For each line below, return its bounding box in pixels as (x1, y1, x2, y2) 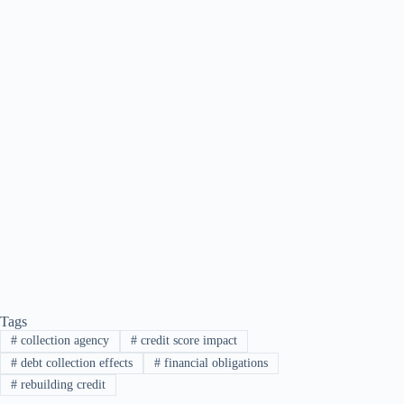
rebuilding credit (16, 378, 106, 392)
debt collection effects (16, 355, 133, 370)
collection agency (16, 334, 109, 348)
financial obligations (160, 355, 268, 370)
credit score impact (136, 334, 237, 348)
